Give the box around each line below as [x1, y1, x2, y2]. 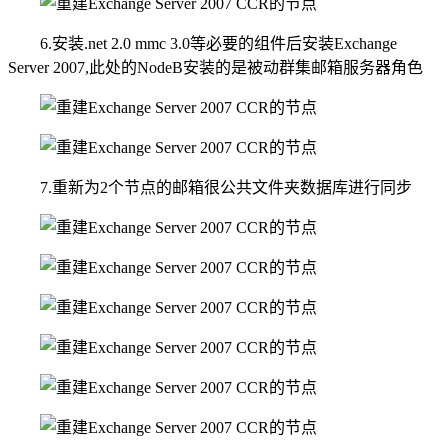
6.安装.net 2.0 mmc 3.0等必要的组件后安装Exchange [8, 34, 397, 52]
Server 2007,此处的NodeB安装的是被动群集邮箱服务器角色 [8, 58, 423, 76]
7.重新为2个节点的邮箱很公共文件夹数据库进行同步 [8, 178, 412, 196]
